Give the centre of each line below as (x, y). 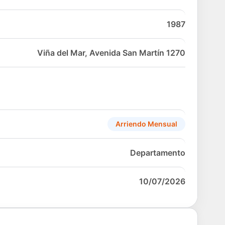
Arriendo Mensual (146, 124)
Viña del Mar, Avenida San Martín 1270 (111, 52)
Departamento (158, 152)
